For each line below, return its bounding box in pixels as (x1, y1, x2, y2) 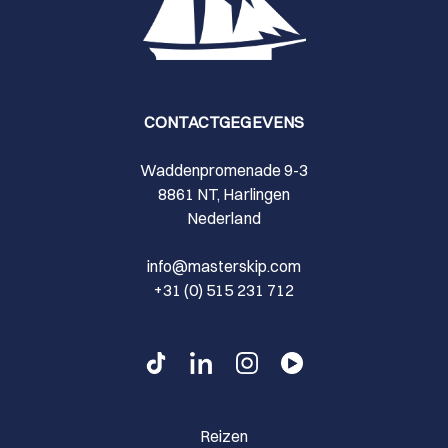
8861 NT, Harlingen (158, 183, 290, 204)
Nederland (187, 207, 261, 228)
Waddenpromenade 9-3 (139, 159, 309, 180)
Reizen (199, 425, 249, 446)
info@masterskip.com (146, 255, 302, 276)
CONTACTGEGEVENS (144, 111, 304, 132)
